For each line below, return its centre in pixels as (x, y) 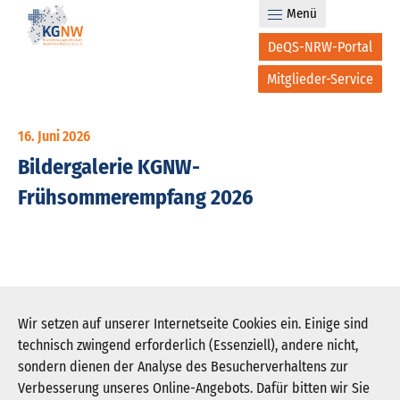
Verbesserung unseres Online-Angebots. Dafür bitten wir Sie (194, 388)
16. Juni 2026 (54, 136)
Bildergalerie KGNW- (109, 167)
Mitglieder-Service (320, 79)
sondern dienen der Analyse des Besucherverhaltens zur (183, 367)
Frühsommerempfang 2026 (136, 197)
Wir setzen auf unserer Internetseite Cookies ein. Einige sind (193, 324)
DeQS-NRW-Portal (320, 47)
